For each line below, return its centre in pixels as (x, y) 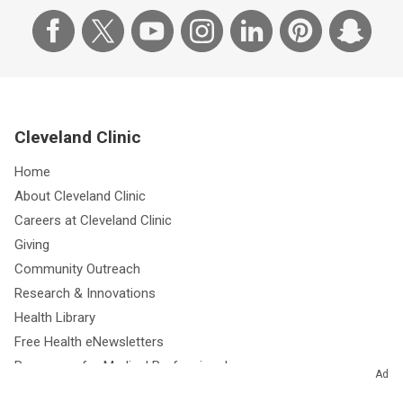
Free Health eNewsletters (89, 342)
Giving (32, 245)
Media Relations (61, 391)
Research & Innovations (85, 294)
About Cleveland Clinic (80, 197)
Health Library (55, 318)
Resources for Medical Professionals (125, 367)
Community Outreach (77, 269)
